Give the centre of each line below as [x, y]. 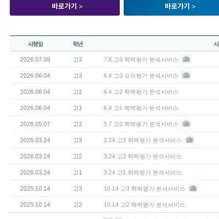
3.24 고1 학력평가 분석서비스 [143, 173]
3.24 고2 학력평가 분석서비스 [143, 156]
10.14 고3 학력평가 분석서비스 [144, 189]
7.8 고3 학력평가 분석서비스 [141, 60]
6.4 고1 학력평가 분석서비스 [141, 108]
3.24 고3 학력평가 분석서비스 [143, 140]
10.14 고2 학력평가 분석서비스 [144, 205]
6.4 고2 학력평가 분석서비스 [141, 92]
